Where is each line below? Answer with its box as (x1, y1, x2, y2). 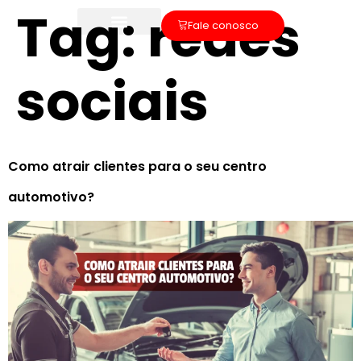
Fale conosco (187, 17, 259, 33)
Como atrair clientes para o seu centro (8, 157, 267, 176)
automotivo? (8, 188, 94, 206)
